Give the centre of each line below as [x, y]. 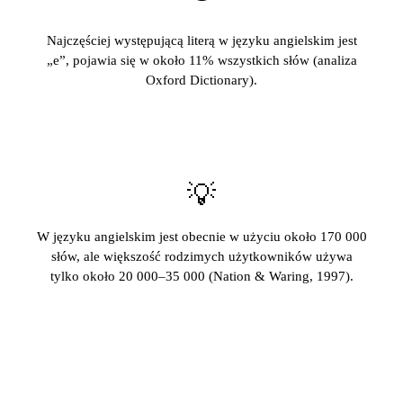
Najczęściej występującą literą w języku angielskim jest [201, 40]
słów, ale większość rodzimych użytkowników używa [201, 256]
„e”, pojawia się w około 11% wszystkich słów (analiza [201, 60]
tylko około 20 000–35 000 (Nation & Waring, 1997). [201, 276]
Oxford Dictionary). [201, 80]
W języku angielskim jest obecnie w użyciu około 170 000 [201, 236]
